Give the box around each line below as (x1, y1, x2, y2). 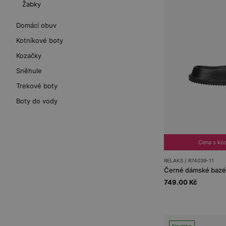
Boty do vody (16, 97, 58, 105)
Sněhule (16, 67, 42, 75)
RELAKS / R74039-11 (163, 157, 214, 163)
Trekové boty (16, 82, 58, 90)
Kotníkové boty (16, 36, 63, 44)
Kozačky (16, 51, 41, 60)
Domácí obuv (16, 21, 56, 29)
